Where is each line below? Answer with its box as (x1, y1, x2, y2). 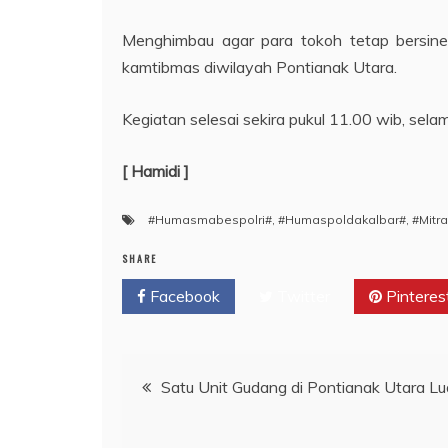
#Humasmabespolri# (148, 211, 272, 227)
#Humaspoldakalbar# (278, 211, 406, 227)
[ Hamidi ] (122, 160, 189, 181)
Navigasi (121, 355, 219, 403)
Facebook (146, 285, 220, 306)
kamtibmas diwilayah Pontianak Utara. (122, 56, 397, 77)
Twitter (273, 285, 330, 306)
